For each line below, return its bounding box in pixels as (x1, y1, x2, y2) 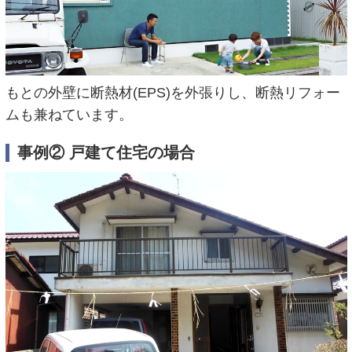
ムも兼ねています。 (5, 107, 133, 123)
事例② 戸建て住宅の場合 (16, 143, 195, 161)
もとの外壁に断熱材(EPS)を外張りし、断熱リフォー (5, 85, 340, 101)
